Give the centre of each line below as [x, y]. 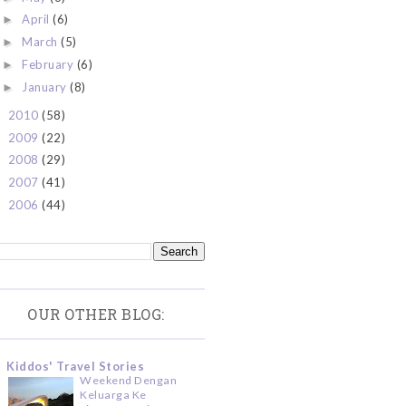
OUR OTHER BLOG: [96, 314]
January [46, 87]
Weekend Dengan [128, 381]
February [49, 64]
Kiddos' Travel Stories [75, 367]
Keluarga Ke [113, 395]
